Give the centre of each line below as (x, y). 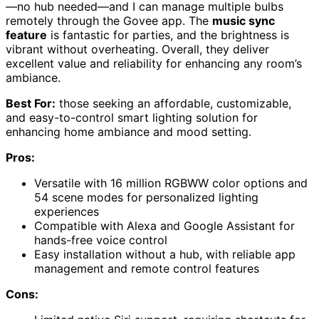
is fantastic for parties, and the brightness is (168, 35)
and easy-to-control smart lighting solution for (132, 118)
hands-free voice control (101, 240)
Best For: (31, 104)
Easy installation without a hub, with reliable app (165, 255)
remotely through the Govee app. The (109, 21)
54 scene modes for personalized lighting (146, 198)
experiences (67, 212)
